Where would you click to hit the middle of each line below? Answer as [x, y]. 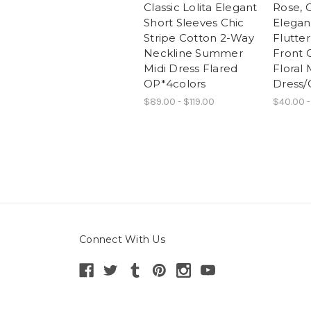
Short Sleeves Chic [194, 22]
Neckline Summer [193, 53]
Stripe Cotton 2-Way [199, 37]
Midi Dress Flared [191, 68]
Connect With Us [122, 239]
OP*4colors [175, 83]
